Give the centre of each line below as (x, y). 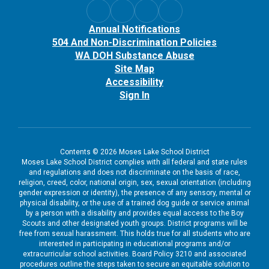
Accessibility (134, 82)
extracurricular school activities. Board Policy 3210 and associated (134, 254)
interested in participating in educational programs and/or (134, 243)
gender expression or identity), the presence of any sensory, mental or (134, 192)
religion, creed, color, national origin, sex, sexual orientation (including (134, 182)
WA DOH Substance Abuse (134, 55)
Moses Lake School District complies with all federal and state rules (134, 162)
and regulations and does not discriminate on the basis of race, (134, 172)
